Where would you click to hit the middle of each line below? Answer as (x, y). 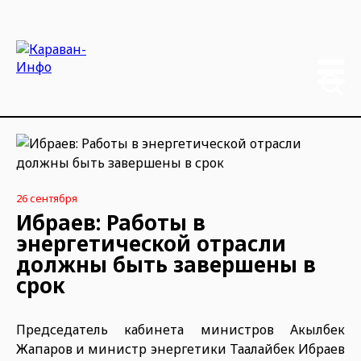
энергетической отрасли (151, 243)
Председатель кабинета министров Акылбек (180, 330)
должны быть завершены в (166, 264)
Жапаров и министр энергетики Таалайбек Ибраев (180, 349)
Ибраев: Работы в (111, 222)
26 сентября (47, 198)
